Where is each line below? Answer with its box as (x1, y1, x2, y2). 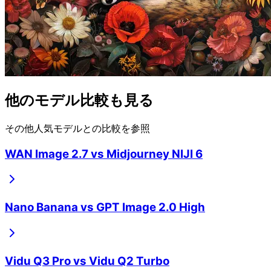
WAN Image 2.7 (5, 146, 88, 161)
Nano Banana (5, 200, 78, 215)
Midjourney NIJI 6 (106, 146, 203, 161)
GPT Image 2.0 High (96, 200, 205, 215)
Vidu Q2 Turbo (89, 253, 169, 268)
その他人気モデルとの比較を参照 (5, 122, 150, 134)
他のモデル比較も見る (5, 91, 154, 109)
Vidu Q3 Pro (5, 253, 71, 268)
